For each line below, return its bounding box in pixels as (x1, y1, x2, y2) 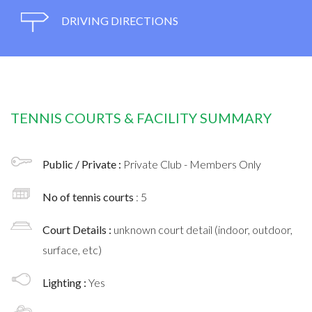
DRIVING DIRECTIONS (59, 13, 178, 27)
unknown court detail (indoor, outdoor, (114, 222, 292, 236)
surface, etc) (42, 242, 102, 256)
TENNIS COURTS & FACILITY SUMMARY (10, 109, 272, 126)
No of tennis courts (42, 189, 136, 203)
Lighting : (42, 275, 88, 289)
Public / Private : (42, 157, 123, 171)
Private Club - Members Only (123, 157, 261, 171)
